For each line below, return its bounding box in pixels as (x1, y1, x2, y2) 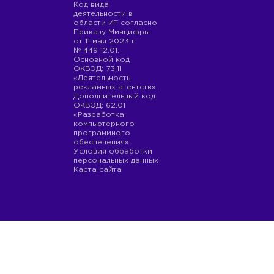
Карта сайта (73, 166, 122, 173)
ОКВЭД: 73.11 (73, 65, 122, 72)
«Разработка (73, 111, 124, 118)
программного (73, 130, 130, 136)
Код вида (73, 1, 109, 8)
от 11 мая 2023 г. (73, 38, 137, 45)
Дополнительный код (73, 93, 155, 100)
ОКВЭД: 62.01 (73, 102, 125, 109)
